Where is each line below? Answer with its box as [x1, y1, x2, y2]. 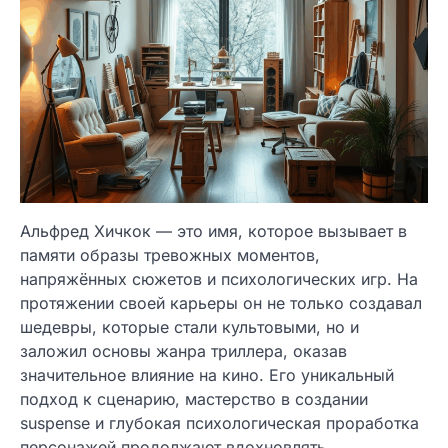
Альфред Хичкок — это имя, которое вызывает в [20, 221, 407, 241]
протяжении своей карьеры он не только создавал [20, 293, 422, 313]
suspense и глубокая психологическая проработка [20, 413, 419, 433]
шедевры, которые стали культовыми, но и [20, 317, 359, 337]
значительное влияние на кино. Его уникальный [20, 365, 394, 385]
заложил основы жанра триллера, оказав [20, 341, 347, 361]
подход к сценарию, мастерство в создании [20, 389, 368, 409]
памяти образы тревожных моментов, [20, 245, 320, 265]
